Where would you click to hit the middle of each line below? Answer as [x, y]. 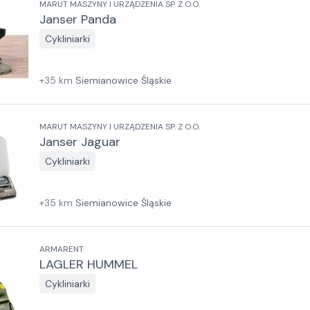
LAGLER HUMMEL [89, 264]
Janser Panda [78, 19]
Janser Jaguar [80, 142]
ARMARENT [62, 249]
